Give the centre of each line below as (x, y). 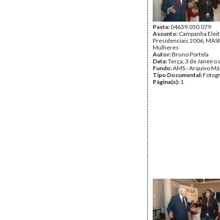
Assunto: (166, 34)
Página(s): (166, 82)
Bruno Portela (190, 54)
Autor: (162, 54)
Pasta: (162, 27)
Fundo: (163, 68)
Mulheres (166, 47)
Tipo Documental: (178, 75)
